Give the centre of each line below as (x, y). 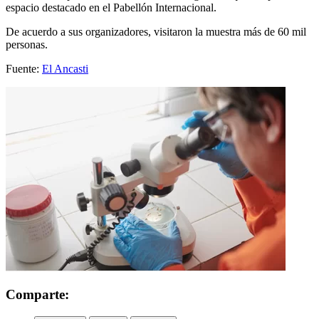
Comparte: (37, 295)
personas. (27, 44)
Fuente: (24, 68)
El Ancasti (65, 68)
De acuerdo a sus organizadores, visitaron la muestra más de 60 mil (156, 31)
